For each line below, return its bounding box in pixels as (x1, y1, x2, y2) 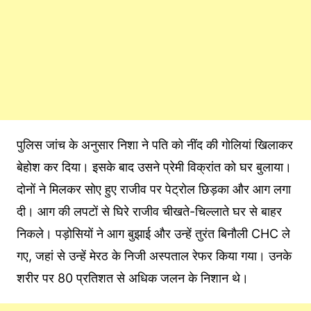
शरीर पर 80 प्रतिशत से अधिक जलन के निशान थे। (16, 270, 249, 285)
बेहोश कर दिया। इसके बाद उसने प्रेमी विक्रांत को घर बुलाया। (16, 159, 292, 174)
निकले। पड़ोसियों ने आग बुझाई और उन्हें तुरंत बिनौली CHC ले (16, 226, 290, 241)
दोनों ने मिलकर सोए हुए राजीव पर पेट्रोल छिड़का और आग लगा (16, 181, 291, 196)
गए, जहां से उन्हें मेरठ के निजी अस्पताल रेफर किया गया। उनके (16, 248, 292, 263)
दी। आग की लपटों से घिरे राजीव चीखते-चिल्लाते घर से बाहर (16, 203, 282, 219)
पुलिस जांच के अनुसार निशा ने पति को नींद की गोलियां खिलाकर (16, 137, 293, 152)
